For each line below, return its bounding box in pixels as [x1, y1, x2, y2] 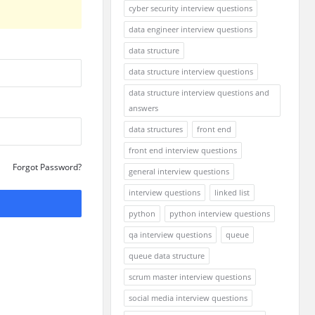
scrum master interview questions [129, 271, 251, 282]
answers [129, 103, 158, 113]
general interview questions [129, 166, 229, 176]
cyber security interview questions [129, 3, 252, 13]
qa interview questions [129, 229, 212, 240]
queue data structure [129, 250, 205, 261]
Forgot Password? [13, 161, 82, 173]
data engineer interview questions [129, 24, 252, 34]
